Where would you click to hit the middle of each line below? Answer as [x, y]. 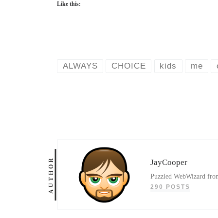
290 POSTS [171, 187]
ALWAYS [80, 66]
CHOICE [128, 66]
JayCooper [169, 163]
